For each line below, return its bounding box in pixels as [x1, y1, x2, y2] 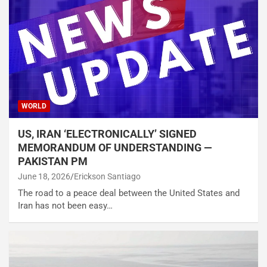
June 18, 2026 [18, 171, 70, 181]
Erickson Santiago [74, 171, 141, 181]
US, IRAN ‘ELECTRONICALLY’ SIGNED [18, 127, 197, 140]
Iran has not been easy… [18, 200, 113, 211]
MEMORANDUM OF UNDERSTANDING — [18, 141, 212, 154]
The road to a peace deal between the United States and [18, 187, 240, 198]
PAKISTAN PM [18, 154, 88, 167]
